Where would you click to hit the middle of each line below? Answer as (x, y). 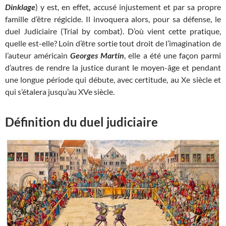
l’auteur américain (38, 55)
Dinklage (20, 7)
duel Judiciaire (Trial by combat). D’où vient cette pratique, (113, 31)
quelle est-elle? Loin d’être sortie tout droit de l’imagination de (113, 43)
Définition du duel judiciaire (81, 122)
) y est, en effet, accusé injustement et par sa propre (128, 7)
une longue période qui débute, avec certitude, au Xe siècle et (113, 79)
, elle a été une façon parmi (173, 55)
